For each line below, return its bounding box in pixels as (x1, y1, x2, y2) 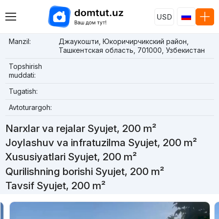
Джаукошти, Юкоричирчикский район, (58, 37, 189, 45)
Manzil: (8, 37, 31, 45)
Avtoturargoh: (8, 103, 52, 111)
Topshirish (8, 62, 42, 70)
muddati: (8, 71, 36, 79)
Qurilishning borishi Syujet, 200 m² (5, 165, 164, 177)
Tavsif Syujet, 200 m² (5, 179, 106, 192)
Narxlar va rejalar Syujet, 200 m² (5, 122, 156, 134)
